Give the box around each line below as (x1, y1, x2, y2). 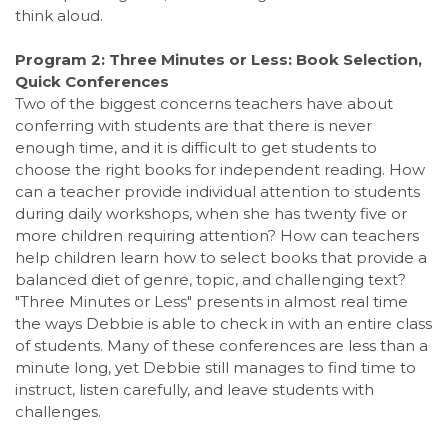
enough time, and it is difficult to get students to (15, 137, 377, 157)
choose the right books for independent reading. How (15, 159, 425, 179)
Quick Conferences (15, 71, 169, 91)
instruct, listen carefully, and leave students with (15, 379, 374, 399)
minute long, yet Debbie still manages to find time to (15, 357, 416, 377)
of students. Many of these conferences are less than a (15, 335, 428, 355)
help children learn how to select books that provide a (15, 247, 427, 267)
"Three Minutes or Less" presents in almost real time (15, 291, 408, 311)
